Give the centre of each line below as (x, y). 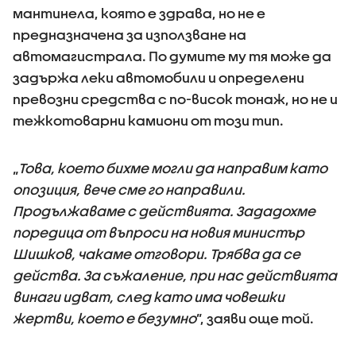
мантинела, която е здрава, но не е (139, 13)
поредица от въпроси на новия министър (159, 232)
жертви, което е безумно (104, 318)
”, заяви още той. (255, 318)
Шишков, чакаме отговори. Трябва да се (157, 254)
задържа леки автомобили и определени (159, 77)
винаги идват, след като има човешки (149, 297)
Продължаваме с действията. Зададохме (164, 211)
